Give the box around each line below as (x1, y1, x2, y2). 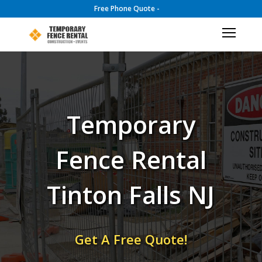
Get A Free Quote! (74, 230, 187, 248)
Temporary (66, 108, 195, 141)
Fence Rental (55, 143, 206, 176)
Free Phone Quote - (94, 4, 160, 13)
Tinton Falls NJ (47, 178, 215, 211)
